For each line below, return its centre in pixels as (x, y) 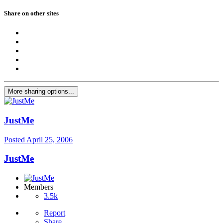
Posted (15, 139)
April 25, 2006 (50, 139)
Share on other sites (31, 13)
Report (55, 213)
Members (39, 187)
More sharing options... (41, 92)
